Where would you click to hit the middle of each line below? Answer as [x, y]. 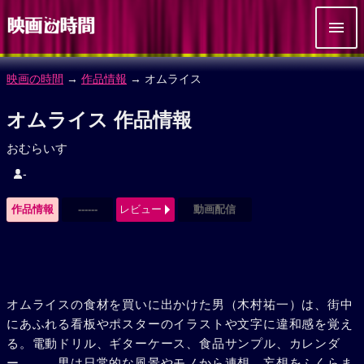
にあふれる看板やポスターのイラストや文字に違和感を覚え [180, 324]
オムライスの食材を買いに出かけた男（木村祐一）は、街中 [180, 304]
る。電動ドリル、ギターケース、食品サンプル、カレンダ [173, 343]
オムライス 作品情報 [99, 120]
